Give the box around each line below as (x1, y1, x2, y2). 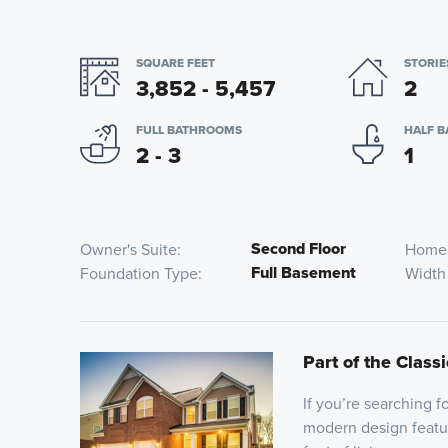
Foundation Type (80, 262, 198, 284)
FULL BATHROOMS (136, 121, 242, 139)
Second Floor (250, 237, 346, 260)
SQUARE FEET (136, 54, 215, 72)
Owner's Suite (80, 238, 177, 260)
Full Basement (250, 261, 356, 284)
